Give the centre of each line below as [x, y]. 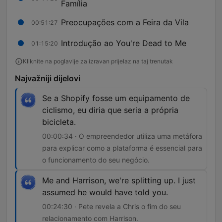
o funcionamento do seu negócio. [96, 160]
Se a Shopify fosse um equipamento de [116, 98]
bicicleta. [59, 122]
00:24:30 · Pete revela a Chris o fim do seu [111, 207]
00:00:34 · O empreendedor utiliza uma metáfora [122, 136]
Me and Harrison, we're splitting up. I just [119, 181]
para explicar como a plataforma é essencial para [122, 148]
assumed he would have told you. [105, 193]
